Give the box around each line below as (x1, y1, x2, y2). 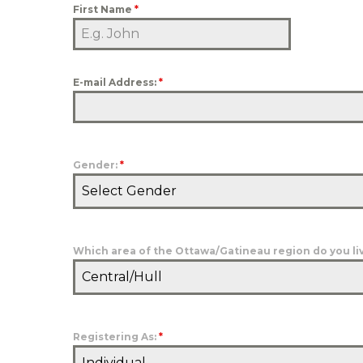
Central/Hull (82, 269, 163, 284)
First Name (73, 3, 135, 15)
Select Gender (82, 183, 177, 199)
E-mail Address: (73, 76, 160, 88)
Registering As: (73, 331, 160, 343)
